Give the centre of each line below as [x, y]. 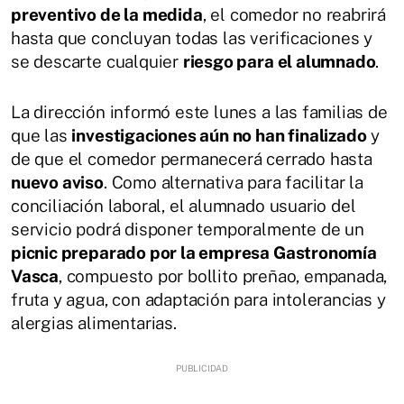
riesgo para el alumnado [279, 61]
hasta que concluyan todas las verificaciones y [192, 37]
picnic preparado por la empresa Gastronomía [194, 252]
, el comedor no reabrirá [294, 14]
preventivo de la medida [107, 14]
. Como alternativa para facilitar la [234, 182]
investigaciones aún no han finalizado [219, 135]
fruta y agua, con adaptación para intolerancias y [198, 299]
